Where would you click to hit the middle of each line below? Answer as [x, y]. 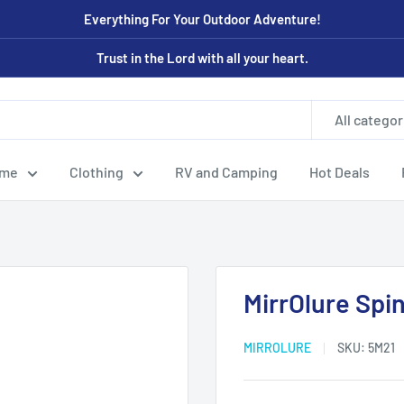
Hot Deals [340, 172]
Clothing [96, 172]
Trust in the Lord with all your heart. [202, 58]
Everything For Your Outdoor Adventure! [202, 19]
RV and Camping [226, 172]
